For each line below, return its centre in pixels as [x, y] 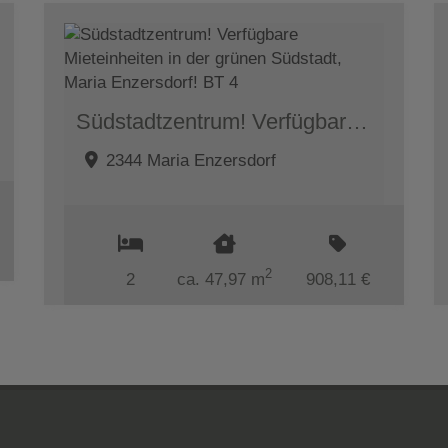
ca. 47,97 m [221, 279]
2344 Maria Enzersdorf [191, 160]
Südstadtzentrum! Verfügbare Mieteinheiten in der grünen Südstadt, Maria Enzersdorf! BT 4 [357, 121]
